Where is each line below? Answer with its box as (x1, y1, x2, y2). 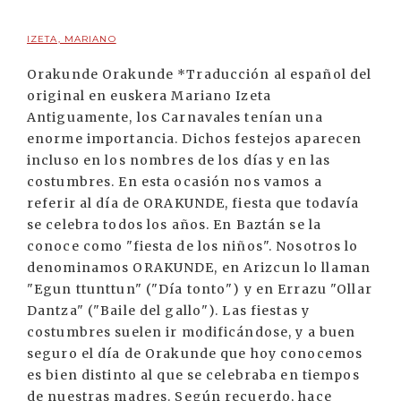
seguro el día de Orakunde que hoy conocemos (27, 346, 363, 362)
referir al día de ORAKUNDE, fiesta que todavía (27, 195, 360, 211)
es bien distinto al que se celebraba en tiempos (27, 367, 360, 383)
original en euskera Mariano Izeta (27, 88, 271, 104)
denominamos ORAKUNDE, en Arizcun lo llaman (27, 260, 371, 276)
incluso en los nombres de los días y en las (27, 152, 331, 168)
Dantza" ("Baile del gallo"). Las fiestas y (27, 303, 311, 319)
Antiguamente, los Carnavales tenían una (27, 109, 323, 125)
